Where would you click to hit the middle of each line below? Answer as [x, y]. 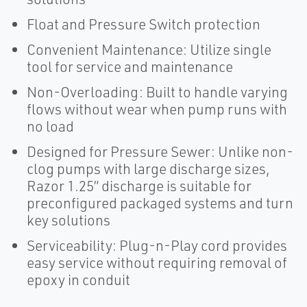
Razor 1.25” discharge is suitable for [139, 186]
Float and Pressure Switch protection [144, 24]
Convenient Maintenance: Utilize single [149, 49]
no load [50, 126]
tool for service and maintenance [130, 66]
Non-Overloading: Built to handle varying [157, 92]
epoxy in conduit [78, 280]
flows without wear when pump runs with [157, 109]
